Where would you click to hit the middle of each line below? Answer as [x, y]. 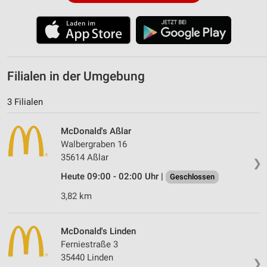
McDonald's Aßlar [96, 131]
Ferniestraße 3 [89, 244]
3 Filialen [25, 102]
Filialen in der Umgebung [76, 76]
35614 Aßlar [85, 157]
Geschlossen [192, 176]
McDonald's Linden [98, 231]
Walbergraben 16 [94, 144]
